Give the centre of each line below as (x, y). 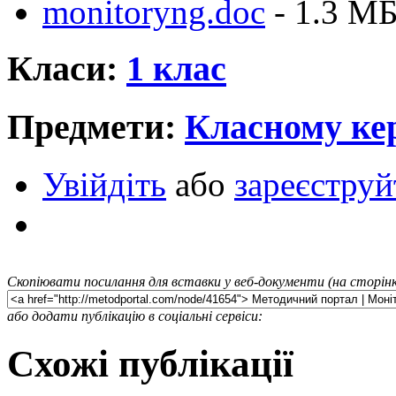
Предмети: (96, 127)
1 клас (176, 69)
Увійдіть (104, 184)
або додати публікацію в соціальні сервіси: (135, 316)
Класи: (67, 69)
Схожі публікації (150, 363)
